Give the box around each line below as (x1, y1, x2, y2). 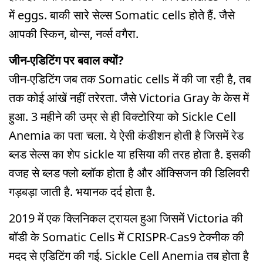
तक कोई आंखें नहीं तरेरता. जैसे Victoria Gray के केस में (9, 89, 249, 106)
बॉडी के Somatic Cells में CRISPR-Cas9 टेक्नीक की (9, 228, 244, 245)
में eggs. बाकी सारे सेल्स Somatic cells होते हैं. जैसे (9, 6, 235, 23)
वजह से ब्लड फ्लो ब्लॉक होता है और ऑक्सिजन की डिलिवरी (9, 164, 249, 181)
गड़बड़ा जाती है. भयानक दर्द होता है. (9, 183, 155, 200)
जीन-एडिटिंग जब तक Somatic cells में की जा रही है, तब (9, 70, 251, 87)
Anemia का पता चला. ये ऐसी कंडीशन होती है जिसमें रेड (9, 127, 244, 143)
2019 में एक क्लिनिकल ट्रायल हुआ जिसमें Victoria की (9, 210, 243, 226)
